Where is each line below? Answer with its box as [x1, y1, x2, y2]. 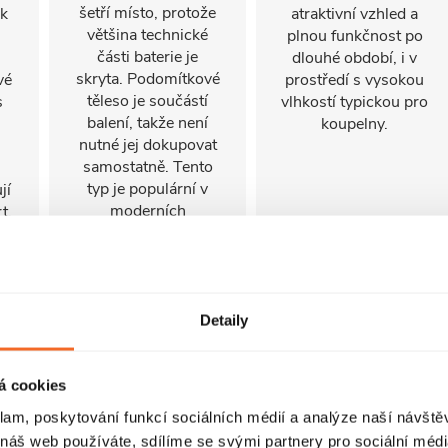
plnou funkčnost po [286, 25, 423, 47]
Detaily [199, 311, 249, 329]
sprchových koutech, [74, 244, 221, 266]
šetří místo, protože [79, 2, 216, 24]
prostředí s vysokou [285, 69, 424, 91]
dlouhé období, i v [292, 47, 417, 69]
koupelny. [321, 113, 388, 135]
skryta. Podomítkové [75, 68, 220, 90]
